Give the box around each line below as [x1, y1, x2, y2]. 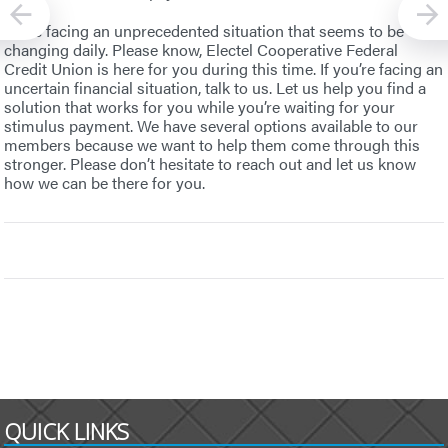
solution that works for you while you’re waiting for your [4, 94, 396, 118]
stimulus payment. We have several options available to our [4, 113, 419, 137]
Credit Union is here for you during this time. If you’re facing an [4, 56, 444, 80]
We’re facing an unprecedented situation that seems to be [4, 18, 405, 42]
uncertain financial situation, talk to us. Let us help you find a [4, 75, 427, 99]
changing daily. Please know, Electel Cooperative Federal [4, 37, 399, 61]
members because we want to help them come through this [4, 132, 421, 156]
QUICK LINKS [4, 415, 130, 446]
